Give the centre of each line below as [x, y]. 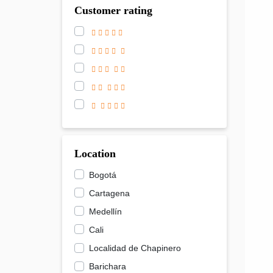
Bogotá [103, 175]
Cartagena [109, 193]
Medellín [105, 211]
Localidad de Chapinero [135, 248]
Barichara [108, 267]
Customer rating [113, 10]
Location [95, 153]
